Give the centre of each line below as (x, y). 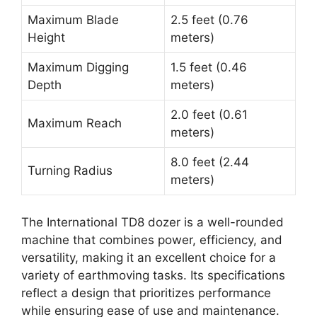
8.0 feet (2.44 (210, 162)
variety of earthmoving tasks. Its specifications (153, 275)
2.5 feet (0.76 (209, 20)
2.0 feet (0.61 (209, 115)
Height (46, 38)
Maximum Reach (75, 123)
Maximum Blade (73, 20)
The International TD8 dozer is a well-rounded (152, 222)
